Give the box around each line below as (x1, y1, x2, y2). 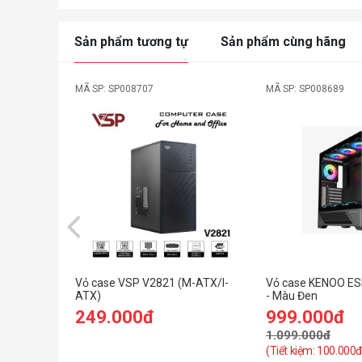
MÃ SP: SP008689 (266, 82, 344, 95)
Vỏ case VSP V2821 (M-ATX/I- (75, 276, 229, 289)
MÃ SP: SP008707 (75, 82, 154, 95)
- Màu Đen (266, 288, 318, 302)
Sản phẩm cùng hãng (221, 33, 346, 49)
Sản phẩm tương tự (74, 33, 188, 49)
